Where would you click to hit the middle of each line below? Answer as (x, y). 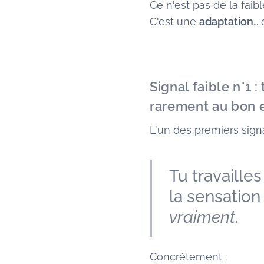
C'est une (174, 22)
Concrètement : (188, 257)
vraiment (202, 217)
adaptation (226, 22)
